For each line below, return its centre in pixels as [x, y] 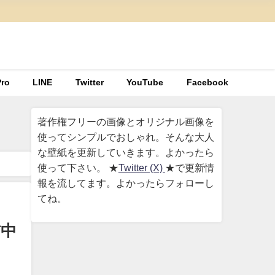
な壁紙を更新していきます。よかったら [126, 152]
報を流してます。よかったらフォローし [126, 183]
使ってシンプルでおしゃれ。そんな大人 [126, 137]
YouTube [145, 83]
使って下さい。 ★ [78, 167]
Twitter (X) [141, 167]
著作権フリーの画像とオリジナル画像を [126, 121]
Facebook [207, 83]
